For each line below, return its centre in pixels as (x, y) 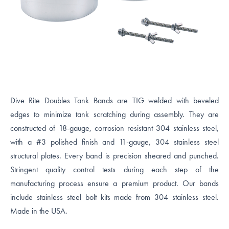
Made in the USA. (39, 211)
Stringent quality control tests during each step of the (114, 169)
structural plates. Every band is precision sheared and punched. (114, 156)
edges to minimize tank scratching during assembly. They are (114, 114)
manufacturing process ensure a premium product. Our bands (114, 183)
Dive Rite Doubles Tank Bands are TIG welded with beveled (114, 100)
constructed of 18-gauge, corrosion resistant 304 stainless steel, (114, 128)
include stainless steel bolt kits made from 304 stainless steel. (114, 197)
